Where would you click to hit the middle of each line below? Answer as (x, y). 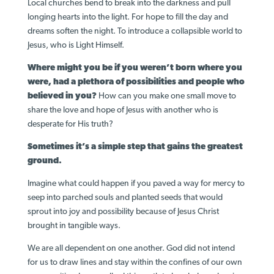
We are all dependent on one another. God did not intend (131, 248)
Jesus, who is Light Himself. (76, 45)
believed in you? (62, 96)
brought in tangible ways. (74, 226)
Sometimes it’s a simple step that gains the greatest (135, 147)
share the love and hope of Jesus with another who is (123, 110)
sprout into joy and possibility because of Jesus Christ (123, 212)
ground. (44, 161)
